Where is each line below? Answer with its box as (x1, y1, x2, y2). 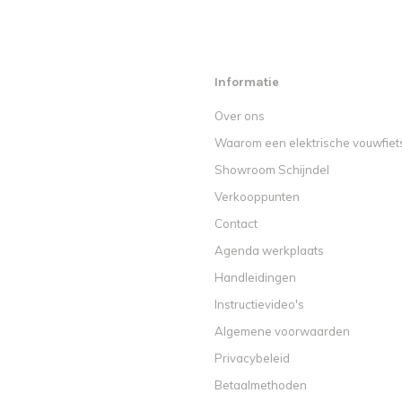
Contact (214, 215, 258, 231)
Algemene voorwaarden (214, 323, 350, 338)
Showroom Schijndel (214, 162, 329, 177)
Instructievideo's (214, 296, 304, 311)
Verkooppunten (214, 188, 300, 204)
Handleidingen (214, 269, 296, 284)
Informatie (214, 74, 279, 90)
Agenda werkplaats (214, 242, 324, 258)
